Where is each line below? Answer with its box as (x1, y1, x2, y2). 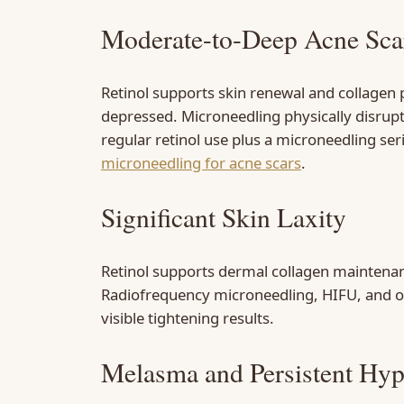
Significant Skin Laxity (101, 199, 346, 235)
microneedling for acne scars (101, 151, 301, 173)
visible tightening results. (101, 307, 274, 328)
